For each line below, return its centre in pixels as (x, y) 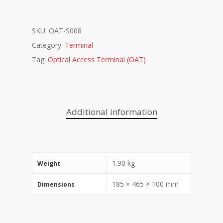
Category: (48, 45)
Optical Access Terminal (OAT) (97, 60)
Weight (49, 164)
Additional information (111, 112)
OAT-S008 (65, 31)
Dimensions (56, 185)
